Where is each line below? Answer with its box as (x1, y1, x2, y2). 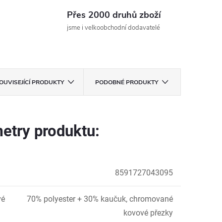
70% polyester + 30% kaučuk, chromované (27, 194, 173, 204)
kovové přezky (123, 208, 173, 218)
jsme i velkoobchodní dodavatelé (66, 23, 160, 32)
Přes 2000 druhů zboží (66, 9, 161, 21)
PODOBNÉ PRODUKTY (95, 78, 159, 86)
